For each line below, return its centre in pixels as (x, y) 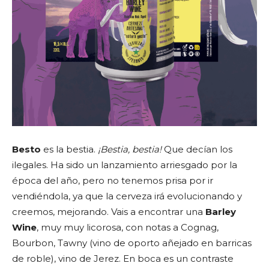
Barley (221, 212)
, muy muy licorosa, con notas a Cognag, (128, 227)
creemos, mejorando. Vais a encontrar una (109, 212)
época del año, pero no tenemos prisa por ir (113, 180)
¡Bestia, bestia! (130, 149)
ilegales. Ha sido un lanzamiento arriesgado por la (125, 165)
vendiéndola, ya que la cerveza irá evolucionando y (127, 196)
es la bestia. (69, 149)
